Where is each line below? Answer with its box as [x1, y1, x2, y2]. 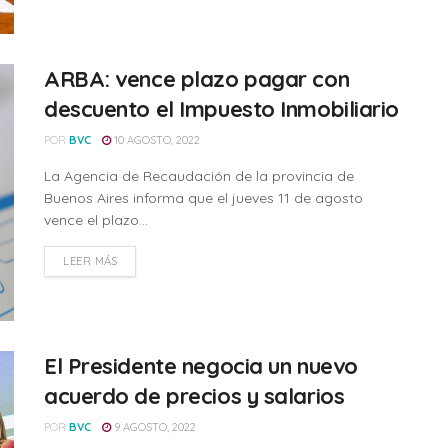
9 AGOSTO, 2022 [111, 420, 196, 435]
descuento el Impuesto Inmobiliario [44, 94, 400, 123]
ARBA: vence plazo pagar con [44, 64, 350, 93]
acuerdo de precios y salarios [44, 382, 345, 411]
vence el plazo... [44, 210, 148, 229]
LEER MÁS [63, 253, 118, 268]
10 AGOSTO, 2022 [111, 132, 200, 147]
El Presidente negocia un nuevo [44, 352, 358, 381]
